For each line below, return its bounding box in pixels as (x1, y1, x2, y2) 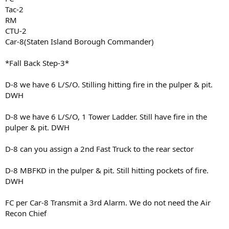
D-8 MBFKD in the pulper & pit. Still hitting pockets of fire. (5, 165, 209, 175)
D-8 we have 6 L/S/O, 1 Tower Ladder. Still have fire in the (5, 111, 207, 122)
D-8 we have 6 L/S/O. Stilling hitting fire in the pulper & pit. (5, 79, 213, 89)
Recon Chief (5, 208, 47, 218)
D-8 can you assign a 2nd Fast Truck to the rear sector (5, 143, 194, 154)
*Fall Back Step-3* (5, 57, 69, 68)
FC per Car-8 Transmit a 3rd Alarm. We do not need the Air (5, 197, 211, 208)
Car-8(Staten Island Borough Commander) (5, 36, 154, 47)
